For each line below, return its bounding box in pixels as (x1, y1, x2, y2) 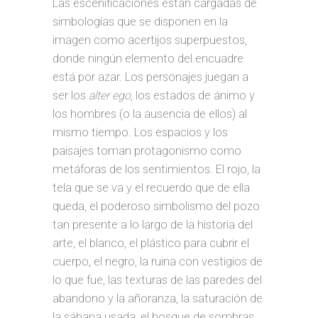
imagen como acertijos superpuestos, (53, 33, 247, 47)
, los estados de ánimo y (131, 89, 255, 102)
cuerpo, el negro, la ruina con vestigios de (53, 255, 263, 268)
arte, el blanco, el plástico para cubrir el (53, 236, 249, 250)
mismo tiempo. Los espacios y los (53, 126, 228, 139)
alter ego (89, 89, 131, 102)
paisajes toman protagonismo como (53, 144, 241, 158)
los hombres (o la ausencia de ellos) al (53, 107, 247, 121)
